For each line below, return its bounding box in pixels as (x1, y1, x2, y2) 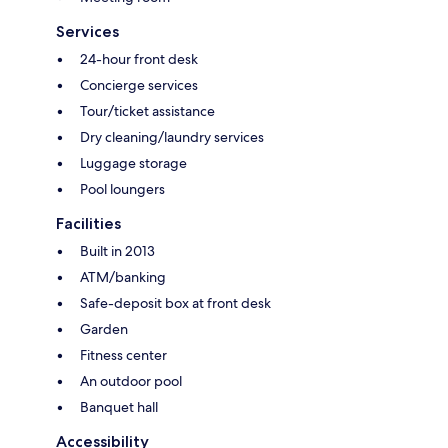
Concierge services (80, 76, 198, 95)
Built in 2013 (80, 242, 155, 261)
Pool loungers (80, 180, 165, 199)
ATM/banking (80, 268, 166, 287)
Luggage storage (80, 154, 187, 173)
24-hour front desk (80, 50, 198, 69)
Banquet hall (80, 398, 158, 417)
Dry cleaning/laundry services (80, 128, 264, 147)
